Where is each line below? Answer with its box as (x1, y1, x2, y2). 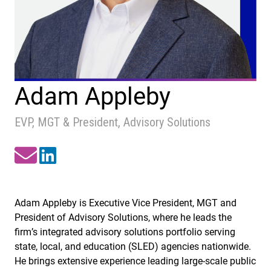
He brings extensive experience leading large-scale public (15, 254, 256, 267)
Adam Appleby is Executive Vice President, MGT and (15, 196, 237, 209)
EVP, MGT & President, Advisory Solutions (15, 115, 211, 130)
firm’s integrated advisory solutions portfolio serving (15, 225, 235, 238)
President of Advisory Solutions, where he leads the (15, 211, 232, 224)
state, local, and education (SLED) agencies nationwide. (15, 240, 251, 253)
